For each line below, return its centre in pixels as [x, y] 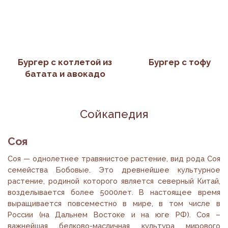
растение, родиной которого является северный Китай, [114, 181]
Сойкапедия [114, 114]
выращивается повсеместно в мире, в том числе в [114, 204]
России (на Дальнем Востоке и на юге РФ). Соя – [114, 215]
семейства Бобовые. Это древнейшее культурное [114, 170]
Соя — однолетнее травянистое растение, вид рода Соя [114, 159]
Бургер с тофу [179, 62]
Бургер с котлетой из [65, 62]
